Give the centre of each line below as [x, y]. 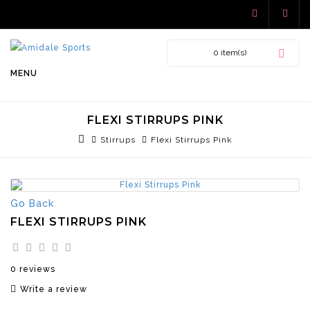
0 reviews [33, 269]
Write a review [54, 289]
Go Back [32, 203]
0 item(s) [230, 53]
